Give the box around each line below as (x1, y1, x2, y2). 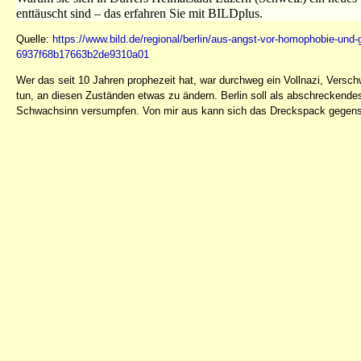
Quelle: (16, 32, 52, 45)
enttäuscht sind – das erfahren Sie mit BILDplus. (16, 6, 263, 20)
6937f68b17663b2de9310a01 (16, 48, 149, 60)
